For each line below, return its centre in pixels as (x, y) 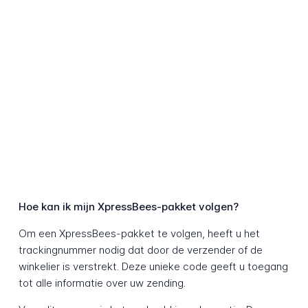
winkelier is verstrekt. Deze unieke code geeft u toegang (153, 267)
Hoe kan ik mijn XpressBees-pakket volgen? (128, 207)
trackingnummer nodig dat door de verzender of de (140, 250)
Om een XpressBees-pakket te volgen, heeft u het (139, 234)
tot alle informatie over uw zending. (102, 283)
